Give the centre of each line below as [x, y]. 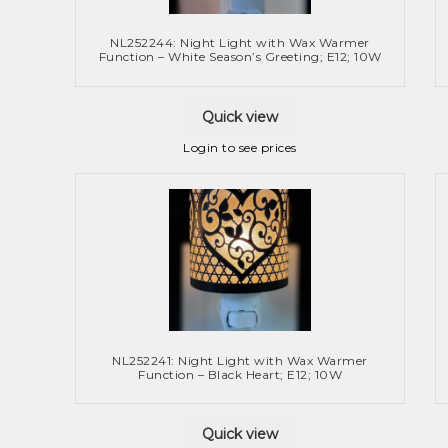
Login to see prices [240, 148]
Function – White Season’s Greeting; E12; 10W [240, 57]
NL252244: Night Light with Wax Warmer [240, 43]
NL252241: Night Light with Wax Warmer [240, 360]
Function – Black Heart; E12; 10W [240, 374]
